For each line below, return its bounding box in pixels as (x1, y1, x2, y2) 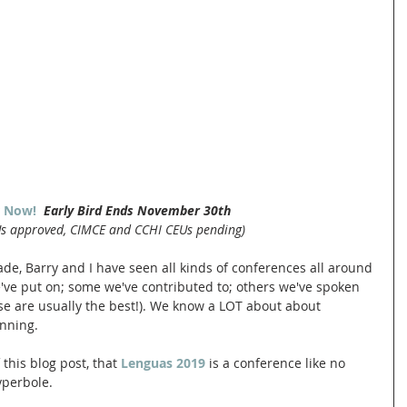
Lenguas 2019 (121, 353, 205, 372)
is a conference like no (205, 353, 349, 372)
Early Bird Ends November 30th (44, 201, 231, 219)
